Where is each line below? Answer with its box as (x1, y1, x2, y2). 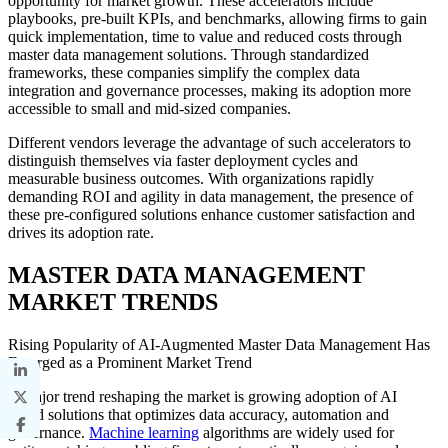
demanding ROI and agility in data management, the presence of (8, 188, 413, 206)
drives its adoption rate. (8, 224, 154, 242)
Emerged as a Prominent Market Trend (8, 354, 252, 372)
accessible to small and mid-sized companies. (8, 100, 291, 118)
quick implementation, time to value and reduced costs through (8, 28, 402, 46)
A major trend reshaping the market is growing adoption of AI (8, 388, 397, 406)
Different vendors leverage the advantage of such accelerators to (8, 134, 411, 152)
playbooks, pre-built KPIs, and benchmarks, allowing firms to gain (8, 10, 427, 28)
